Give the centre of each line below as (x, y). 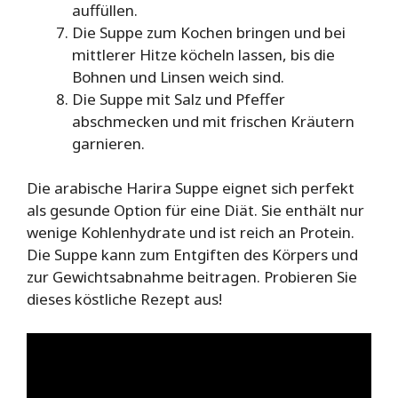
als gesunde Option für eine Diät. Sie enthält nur (195, 211)
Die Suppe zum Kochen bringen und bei (209, 32)
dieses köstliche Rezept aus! (124, 299)
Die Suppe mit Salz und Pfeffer (179, 99)
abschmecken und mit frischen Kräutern (213, 121)
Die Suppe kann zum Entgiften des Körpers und (192, 255)
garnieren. (108, 143)
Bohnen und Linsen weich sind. (178, 76)
